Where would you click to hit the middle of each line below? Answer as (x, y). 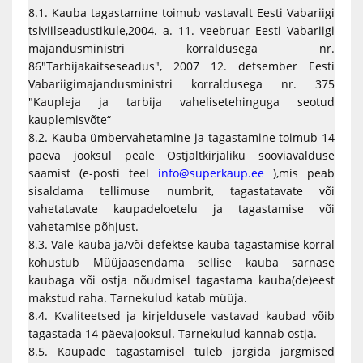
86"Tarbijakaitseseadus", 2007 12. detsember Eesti (181, 66)
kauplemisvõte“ (70, 120)
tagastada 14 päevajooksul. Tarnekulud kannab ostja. (173, 333)
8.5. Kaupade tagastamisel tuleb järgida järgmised (181, 351)
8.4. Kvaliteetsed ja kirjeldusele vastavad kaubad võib (181, 316)
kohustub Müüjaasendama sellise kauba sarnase (181, 262)
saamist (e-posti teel (93, 173)
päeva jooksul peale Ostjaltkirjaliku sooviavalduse (181, 155)
